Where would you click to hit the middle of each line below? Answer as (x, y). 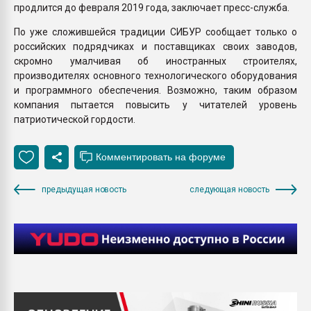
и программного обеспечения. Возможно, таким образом (155, 90)
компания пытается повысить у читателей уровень (155, 104)
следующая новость (229, 189)
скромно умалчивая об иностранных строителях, (155, 61)
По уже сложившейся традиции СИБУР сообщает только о (155, 32)
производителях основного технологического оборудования (155, 75)
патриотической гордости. (75, 119)
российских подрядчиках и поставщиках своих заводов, (155, 46)
